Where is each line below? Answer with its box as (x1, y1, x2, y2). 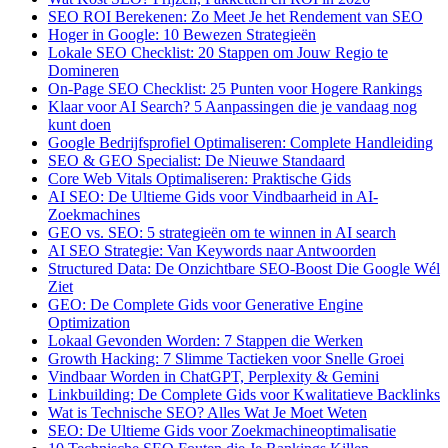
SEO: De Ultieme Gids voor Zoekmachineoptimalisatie (48, 422, 396, 440)
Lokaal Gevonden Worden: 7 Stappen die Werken (48, 332, 363, 350)
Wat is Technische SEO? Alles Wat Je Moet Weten (48, 404, 367, 422)
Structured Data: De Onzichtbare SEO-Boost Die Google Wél (48, 260, 440, 278)
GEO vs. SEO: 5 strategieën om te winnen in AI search (48, 224, 396, 242)
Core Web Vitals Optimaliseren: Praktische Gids (48, 170, 351, 188)
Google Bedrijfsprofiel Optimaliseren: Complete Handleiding (48, 134, 433, 152)
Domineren (48, 62, 119, 80)
